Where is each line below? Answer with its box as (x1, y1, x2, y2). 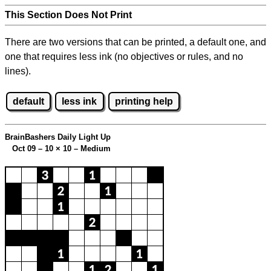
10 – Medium (60, 144, 111, 154)
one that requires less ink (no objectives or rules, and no (5, 51, 243, 62)
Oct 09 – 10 (5, 144, 56, 154)
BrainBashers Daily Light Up (5, 132, 111, 142)
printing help (114, 96, 173, 106)
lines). (5, 66, 31, 76)
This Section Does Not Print (5, 10, 132, 20)
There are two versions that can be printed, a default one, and (5, 37, 266, 47)
